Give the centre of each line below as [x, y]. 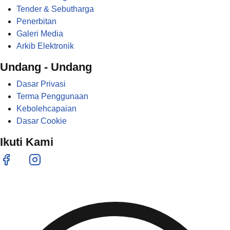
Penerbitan [36, 22]
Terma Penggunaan [52, 97]
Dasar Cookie [42, 121]
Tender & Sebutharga [55, 9]
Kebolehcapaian [46, 109]
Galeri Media [40, 34]
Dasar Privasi [41, 84]
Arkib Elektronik [45, 46]
